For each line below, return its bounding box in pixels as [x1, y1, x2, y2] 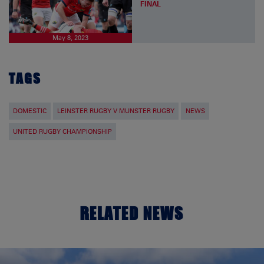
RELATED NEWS [80, 200, 184, 225]
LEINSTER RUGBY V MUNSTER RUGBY [57, 107, 175, 115]
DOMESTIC [13, 107, 47, 115]
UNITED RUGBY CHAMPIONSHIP [13, 127, 113, 136]
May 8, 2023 [52, 34, 88, 42]
